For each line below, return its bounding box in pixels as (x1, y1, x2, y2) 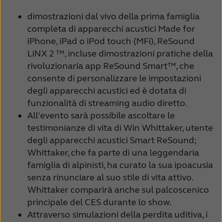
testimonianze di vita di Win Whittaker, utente (27, 122, 213, 133)
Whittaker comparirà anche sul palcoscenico (27, 184, 209, 195)
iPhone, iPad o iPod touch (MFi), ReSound (27, 35, 195, 47)
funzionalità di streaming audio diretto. (27, 97, 187, 109)
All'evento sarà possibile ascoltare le (27, 110, 175, 121)
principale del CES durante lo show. (27, 196, 171, 208)
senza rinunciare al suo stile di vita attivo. (27, 171, 193, 183)
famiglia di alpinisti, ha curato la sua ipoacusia (27, 159, 213, 170)
